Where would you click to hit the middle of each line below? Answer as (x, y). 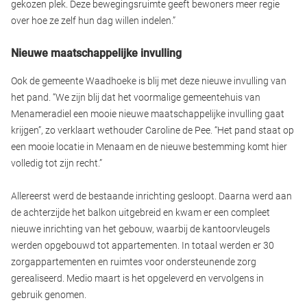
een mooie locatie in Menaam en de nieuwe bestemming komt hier (149, 147)
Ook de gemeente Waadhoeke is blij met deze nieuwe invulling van (149, 81)
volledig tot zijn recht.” (57, 163)
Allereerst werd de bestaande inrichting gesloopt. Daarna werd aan (151, 196)
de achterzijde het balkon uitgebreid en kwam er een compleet (140, 213)
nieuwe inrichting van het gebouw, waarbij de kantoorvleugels (140, 229)
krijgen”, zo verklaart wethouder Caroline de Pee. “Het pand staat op (152, 131)
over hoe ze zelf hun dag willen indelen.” (93, 21)
